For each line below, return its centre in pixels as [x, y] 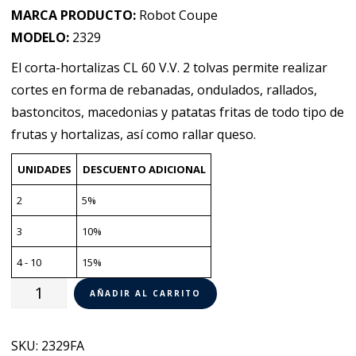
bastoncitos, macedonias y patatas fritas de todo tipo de [178, 112]
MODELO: [41, 37]
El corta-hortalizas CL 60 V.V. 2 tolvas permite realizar [170, 68]
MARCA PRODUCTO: [74, 15]
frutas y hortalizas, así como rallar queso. [134, 134]
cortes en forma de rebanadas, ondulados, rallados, [164, 90]
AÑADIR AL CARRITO [146, 293]
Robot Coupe [177, 15]
